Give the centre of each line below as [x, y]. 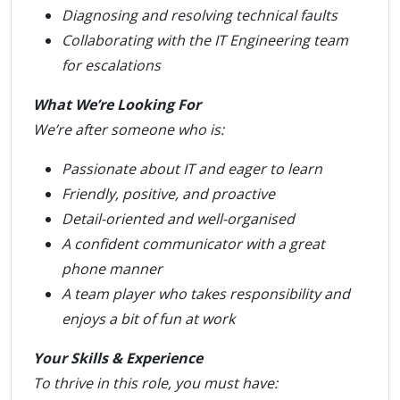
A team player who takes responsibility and [206, 294]
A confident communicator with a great [193, 244]
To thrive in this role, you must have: [155, 383]
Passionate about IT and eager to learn [192, 169]
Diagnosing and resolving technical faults [200, 15]
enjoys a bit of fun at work [148, 319]
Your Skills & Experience [118, 358]
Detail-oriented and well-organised [178, 219]
